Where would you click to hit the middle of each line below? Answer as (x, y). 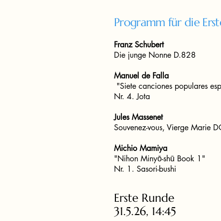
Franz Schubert (139, 45)
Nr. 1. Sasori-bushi (145, 169)
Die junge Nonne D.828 (156, 55)
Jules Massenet (138, 117)
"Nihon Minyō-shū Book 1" (160, 159)
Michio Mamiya (141, 148)
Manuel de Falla (141, 76)
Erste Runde (144, 198)
